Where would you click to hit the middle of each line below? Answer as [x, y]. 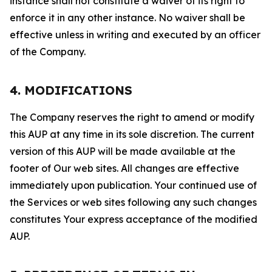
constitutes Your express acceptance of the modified [134, 219]
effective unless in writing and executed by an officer [135, 35]
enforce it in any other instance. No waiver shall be [127, 18]
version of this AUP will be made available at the [123, 151]
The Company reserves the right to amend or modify [132, 117]
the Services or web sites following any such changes [133, 202]
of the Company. [48, 52]
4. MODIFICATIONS [71, 90]
